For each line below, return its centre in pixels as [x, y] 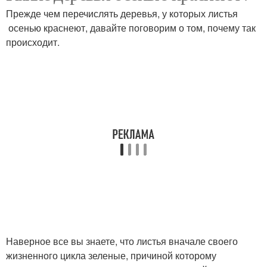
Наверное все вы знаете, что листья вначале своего [122, 241]
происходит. [33, 42]
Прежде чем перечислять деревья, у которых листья [122, 13]
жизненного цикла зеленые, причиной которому [112, 255]
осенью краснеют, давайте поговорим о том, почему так [131, 28]
